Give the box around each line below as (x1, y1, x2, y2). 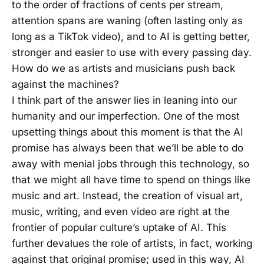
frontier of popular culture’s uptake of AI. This (12, 222, 226, 234)
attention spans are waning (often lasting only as (12, 15, 243, 27)
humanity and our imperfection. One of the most (12, 110, 240, 123)
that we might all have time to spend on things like (12, 174, 250, 186)
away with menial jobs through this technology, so (12, 158, 249, 170)
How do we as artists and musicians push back (12, 62, 235, 75)
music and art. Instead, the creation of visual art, (12, 190, 243, 202)
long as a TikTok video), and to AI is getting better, (12, 31, 250, 43)
